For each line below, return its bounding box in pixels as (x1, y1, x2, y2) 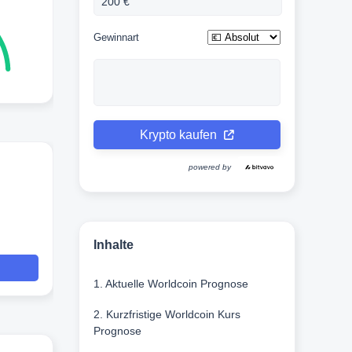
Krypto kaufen (139, 128, 220, 142)
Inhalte (93, 238, 134, 252)
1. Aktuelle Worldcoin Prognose (93, 277, 248, 291)
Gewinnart (93, 31, 139, 43)
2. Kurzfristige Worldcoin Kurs (93, 308, 240, 321)
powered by (188, 163, 231, 172)
